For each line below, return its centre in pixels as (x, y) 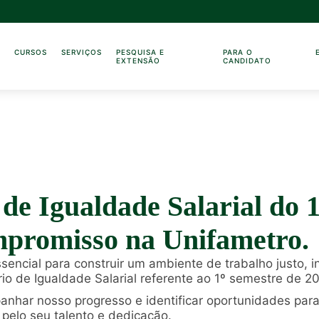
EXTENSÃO (138, 61)
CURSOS (31, 52)
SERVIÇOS (82, 52)
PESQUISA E (141, 52)
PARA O (237, 52)
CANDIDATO (247, 61)
